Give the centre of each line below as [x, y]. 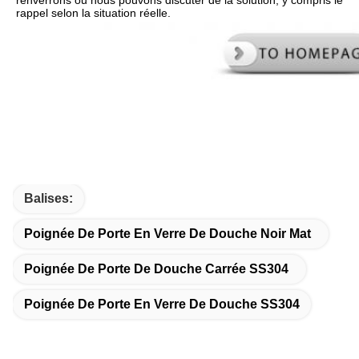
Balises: [48, 199]
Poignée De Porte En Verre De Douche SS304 [162, 305]
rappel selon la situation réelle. [93, 13]
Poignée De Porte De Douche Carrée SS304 [156, 269]
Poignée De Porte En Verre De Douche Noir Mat [167, 234]
